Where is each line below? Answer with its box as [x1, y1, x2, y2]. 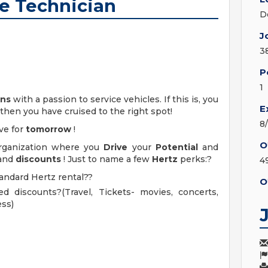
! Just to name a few [61, 154, 152, 165]
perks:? [178, 154, 212, 165]
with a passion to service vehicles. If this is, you [11, 94, 218, 105]
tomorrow [26, 124, 71, 135]
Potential [155, 142, 198, 153]
